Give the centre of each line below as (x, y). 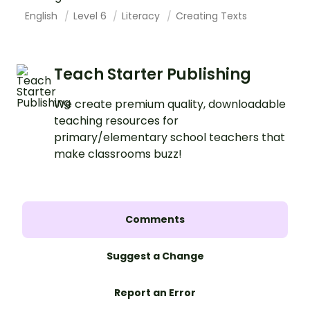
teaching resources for (116, 120)
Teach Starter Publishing (153, 74)
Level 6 (91, 16)
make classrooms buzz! (118, 154)
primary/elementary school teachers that (170, 137)
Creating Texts (211, 16)
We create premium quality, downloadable (170, 104)
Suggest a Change (155, 256)
